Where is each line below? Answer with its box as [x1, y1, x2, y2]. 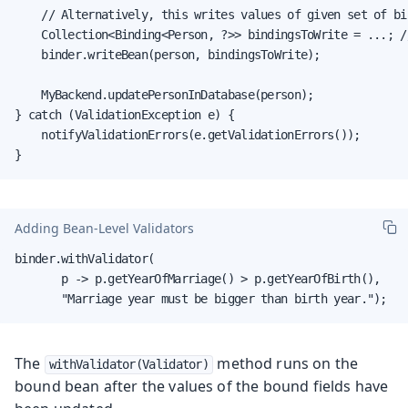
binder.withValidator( [15, 250, 155, 266]
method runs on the [213, 352, 359, 373]
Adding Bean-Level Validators [15, 219, 194, 238]
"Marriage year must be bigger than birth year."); [15, 291, 387, 306]
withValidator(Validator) [48, 356, 209, 372]
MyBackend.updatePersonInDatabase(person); [15, 87, 314, 102]
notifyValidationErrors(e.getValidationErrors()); [15, 127, 361, 142]
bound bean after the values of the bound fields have [15, 375, 389, 396]
